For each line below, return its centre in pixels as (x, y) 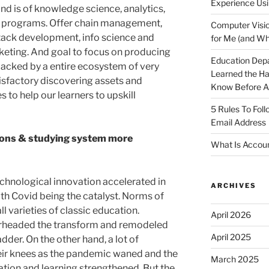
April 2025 (231, 237)
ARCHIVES (233, 186)
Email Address (238, 122)
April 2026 (231, 215)
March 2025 (234, 259)
